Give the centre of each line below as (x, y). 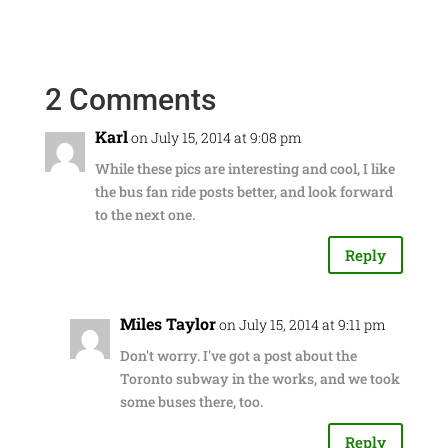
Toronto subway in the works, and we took (259, 378)
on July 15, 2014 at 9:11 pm (302, 324)
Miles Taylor (167, 323)
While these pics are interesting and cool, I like (244, 168)
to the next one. (144, 214)
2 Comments (130, 99)
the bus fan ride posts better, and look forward (243, 191)
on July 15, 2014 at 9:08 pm (216, 137)
